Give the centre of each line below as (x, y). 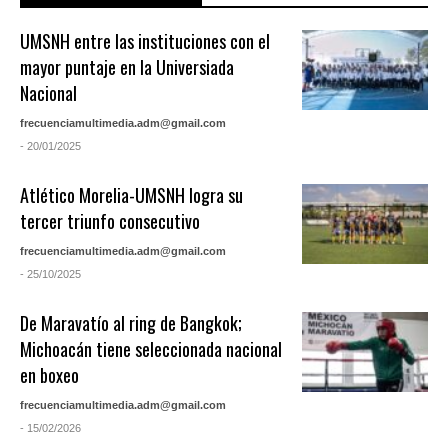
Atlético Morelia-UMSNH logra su (132, 195)
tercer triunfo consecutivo (110, 221)
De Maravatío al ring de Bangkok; (131, 323)
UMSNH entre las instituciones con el (145, 41)
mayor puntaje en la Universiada (127, 67)
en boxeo (50, 375)
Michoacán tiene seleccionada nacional (151, 349)
